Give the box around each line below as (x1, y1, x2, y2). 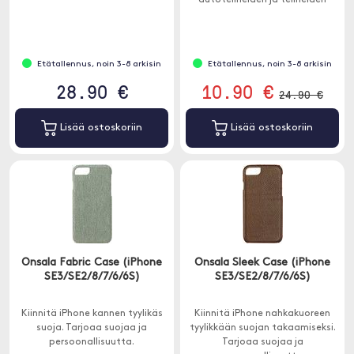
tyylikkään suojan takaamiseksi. (189, 323, 336, 333)
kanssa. (245, 9, 280, 19)
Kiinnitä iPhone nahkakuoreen (194, 309, 330, 318)
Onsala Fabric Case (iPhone (21, 257, 162, 269)
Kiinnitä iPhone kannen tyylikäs (21, 309, 163, 318)
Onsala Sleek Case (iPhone (194, 257, 330, 269)
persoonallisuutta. (49, 337, 134, 347)
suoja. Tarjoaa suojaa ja (36, 323, 147, 333)
